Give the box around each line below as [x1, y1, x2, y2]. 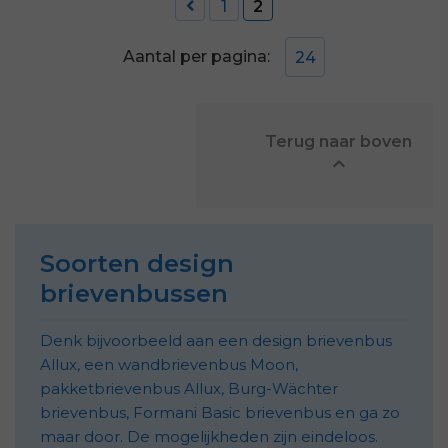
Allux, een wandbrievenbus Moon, [40, 354, 298, 374]
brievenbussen [40, 278, 228, 308]
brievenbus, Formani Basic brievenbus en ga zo [40, 402, 400, 422]
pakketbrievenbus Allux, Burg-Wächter [40, 378, 338, 398]
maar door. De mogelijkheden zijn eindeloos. [40, 426, 378, 446]
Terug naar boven [217, 131, 265, 151]
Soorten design [40, 248, 234, 278]
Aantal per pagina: [123, 46, 270, 66]
